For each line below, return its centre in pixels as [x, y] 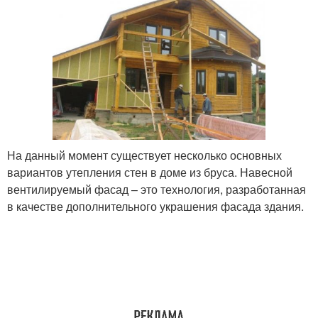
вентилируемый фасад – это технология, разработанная [157, 190]
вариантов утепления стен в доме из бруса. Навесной [150, 172]
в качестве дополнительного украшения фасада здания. [155, 207]
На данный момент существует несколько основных [144, 155]
